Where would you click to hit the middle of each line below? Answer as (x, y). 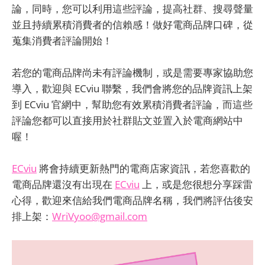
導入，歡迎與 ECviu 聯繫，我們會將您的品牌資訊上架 (132, 88)
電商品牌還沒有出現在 (63, 184)
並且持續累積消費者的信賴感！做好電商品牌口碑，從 (132, 24)
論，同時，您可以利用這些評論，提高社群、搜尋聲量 (132, 8)
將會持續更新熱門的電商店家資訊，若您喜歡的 (143, 168)
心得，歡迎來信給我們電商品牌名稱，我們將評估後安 (132, 200)
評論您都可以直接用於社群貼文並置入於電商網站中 (127, 120)
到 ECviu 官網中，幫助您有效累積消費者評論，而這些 (132, 104)
